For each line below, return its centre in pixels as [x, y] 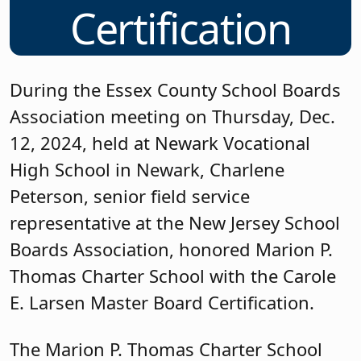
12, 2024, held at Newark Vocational [160, 143]
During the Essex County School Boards [175, 90]
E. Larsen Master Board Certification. [162, 303]
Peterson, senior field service [130, 196]
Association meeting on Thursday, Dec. [172, 116]
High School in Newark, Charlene [147, 170]
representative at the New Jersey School [175, 223]
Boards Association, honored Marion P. [171, 249]
